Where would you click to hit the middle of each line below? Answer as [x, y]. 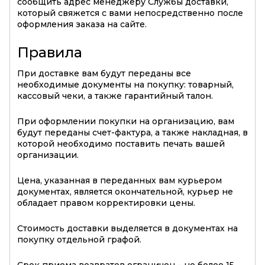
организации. [48, 155]
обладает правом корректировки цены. [106, 203]
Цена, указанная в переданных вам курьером [119, 181]
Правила [50, 53]
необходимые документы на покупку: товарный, [125, 85]
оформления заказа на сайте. [82, 25]
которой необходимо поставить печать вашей [121, 144]
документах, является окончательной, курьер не [125, 192]
